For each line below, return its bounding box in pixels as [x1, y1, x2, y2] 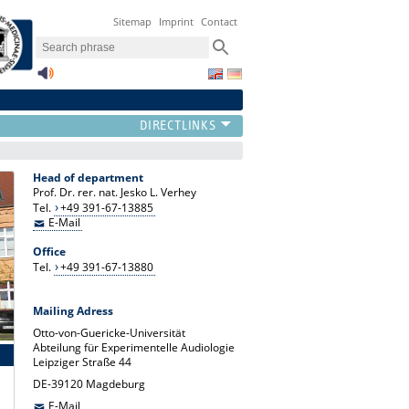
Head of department [33, 169, 143, 185]
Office [33, 243, 66, 259]
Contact [201, 15, 238, 29]
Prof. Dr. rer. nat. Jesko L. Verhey [33, 184, 196, 200]
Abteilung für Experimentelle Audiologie [33, 339, 235, 355]
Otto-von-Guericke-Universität [33, 324, 185, 341]
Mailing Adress [33, 302, 113, 319]
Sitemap [113, 15, 152, 29]
